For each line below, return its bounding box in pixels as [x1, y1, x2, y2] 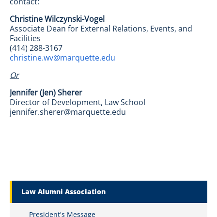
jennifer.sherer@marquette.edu [10, 107, 126, 117]
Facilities [10, 33, 41, 44]
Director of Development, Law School [10, 97, 145, 108]
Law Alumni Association [21, 187, 106, 196]
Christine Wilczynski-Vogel [10, 14, 105, 24]
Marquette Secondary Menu [9, 181, 102, 190]
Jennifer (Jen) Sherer [10, 87, 82, 98]
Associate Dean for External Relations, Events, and [10, 23, 192, 34]
